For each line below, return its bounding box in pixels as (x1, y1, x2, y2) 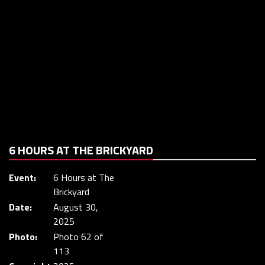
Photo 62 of (53, 230, 104, 244)
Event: (9, 170, 36, 185)
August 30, (53, 200, 98, 214)
